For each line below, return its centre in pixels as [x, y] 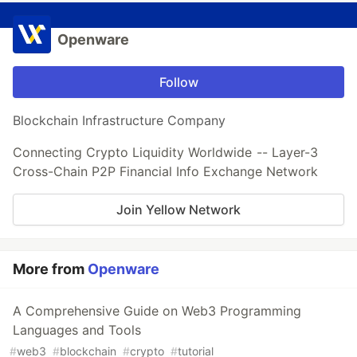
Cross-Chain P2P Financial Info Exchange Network [165, 172]
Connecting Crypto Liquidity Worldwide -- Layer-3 [165, 153]
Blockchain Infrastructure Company [119, 121]
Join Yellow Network [178, 210]
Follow [178, 82]
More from [50, 269]
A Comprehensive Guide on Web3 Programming [157, 311]
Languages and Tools [77, 330]
